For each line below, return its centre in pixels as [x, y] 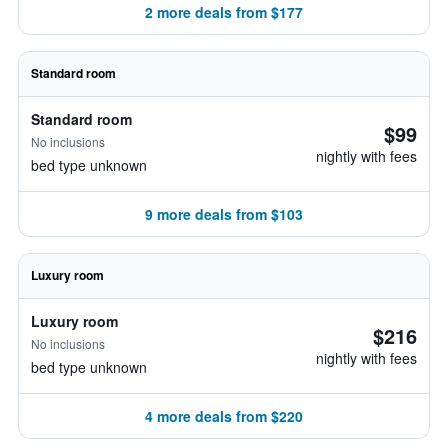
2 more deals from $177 [224, 12]
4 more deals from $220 [224, 416]
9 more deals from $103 [224, 214]
